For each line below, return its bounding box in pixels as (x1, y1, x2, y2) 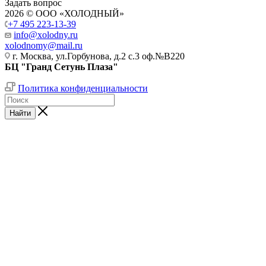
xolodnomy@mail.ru (5, 40, 83, 50)
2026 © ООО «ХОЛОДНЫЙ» (5, 8, 124, 18)
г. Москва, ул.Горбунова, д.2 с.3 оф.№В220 (10, 50, 192, 61)
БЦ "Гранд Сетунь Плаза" (5, 61, 118, 72)
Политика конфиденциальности (18, 83, 148, 93)
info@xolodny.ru (14, 29, 78, 40)
